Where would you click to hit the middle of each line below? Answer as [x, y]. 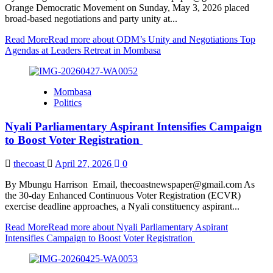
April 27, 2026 [84, 163]
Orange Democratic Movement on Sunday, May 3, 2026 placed [127, 8]
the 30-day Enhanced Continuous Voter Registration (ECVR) [124, 195]
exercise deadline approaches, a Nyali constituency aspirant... [122, 206]
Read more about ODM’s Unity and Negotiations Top [152, 40]
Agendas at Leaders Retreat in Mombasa [83, 51]
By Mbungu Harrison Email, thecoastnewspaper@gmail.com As [130, 184]
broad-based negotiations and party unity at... [91, 19]
